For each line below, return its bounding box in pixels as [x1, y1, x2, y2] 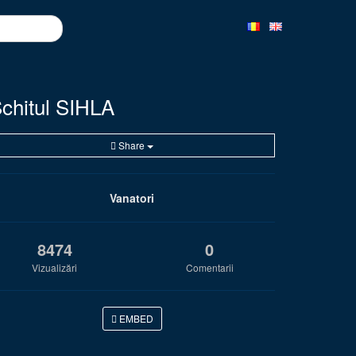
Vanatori [110, 190, 154, 206]
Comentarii [185, 261, 234, 274]
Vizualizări [32, 261, 77, 274]
